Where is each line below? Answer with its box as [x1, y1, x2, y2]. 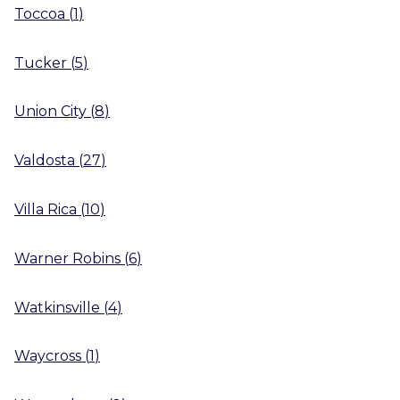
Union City [14, 103, 87, 121]
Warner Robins [14, 249, 121, 267]
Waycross [14, 347, 81, 365]
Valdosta [14, 151, 75, 169]
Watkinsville [14, 298, 100, 316]
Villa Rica [14, 200, 77, 218]
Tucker [14, 54, 67, 71]
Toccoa [14, 4, 65, 22]
